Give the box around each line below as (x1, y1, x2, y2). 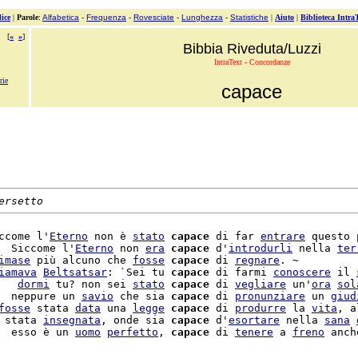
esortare (229, 314, 280, 326)
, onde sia (101, 314, 171, 326)
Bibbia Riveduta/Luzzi (182, 41, 321, 57)
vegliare (235, 278, 286, 290)
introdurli (229, 242, 292, 254)
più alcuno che (30, 254, 133, 266)
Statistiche (230, 13, 268, 22)
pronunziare (235, 290, 305, 302)
